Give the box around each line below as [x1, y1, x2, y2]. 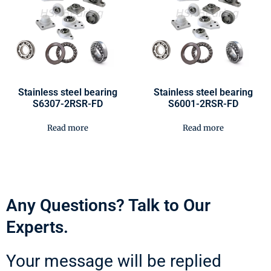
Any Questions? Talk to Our [6, 195, 211, 215]
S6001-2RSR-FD [168, 97, 238, 109]
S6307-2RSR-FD [33, 97, 103, 109]
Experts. [6, 217, 68, 237]
